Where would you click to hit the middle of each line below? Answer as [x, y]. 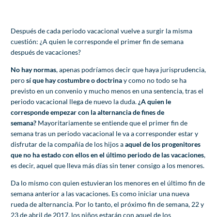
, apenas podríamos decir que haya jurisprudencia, [131, 69]
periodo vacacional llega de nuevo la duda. [75, 101]
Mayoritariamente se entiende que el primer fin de [113, 123]
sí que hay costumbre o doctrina [74, 80]
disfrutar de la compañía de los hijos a [68, 144]
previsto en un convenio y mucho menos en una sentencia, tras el [107, 91]
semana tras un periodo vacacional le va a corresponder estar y [105, 133]
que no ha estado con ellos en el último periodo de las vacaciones [108, 155]
